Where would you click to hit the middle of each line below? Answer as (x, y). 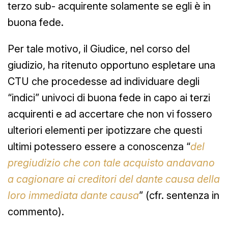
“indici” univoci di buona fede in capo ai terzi (109, 97)
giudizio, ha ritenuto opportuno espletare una (111, 65)
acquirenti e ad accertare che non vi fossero (110, 114)
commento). (36, 211)
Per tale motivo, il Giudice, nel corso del (99, 49)
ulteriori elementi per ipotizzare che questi (105, 130)
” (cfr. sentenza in (179, 195)
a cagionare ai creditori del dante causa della (114, 179)
